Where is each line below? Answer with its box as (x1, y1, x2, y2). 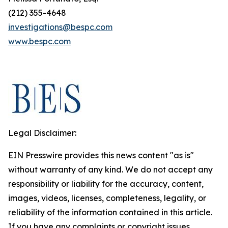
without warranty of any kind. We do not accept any (8, 164, 213, 175)
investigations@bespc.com (8, 22, 112, 32)
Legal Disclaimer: (8, 128, 76, 138)
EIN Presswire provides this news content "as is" (8, 150, 194, 160)
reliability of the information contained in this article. (8, 207, 212, 217)
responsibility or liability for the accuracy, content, (8, 179, 204, 189)
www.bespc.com (8, 36, 71, 46)
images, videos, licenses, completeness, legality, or (8, 193, 206, 203)
